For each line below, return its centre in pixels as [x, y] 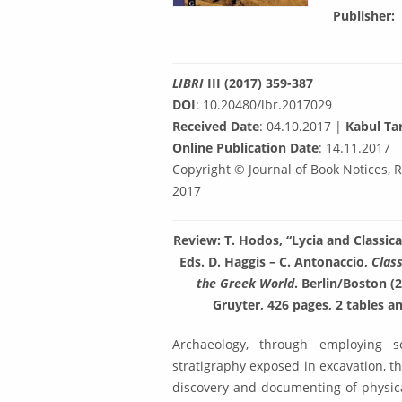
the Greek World [245, 284]
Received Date [216, 127]
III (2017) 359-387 [258, 83]
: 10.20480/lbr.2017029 [264, 105]
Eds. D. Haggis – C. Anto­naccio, [275, 262]
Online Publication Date [245, 148]
